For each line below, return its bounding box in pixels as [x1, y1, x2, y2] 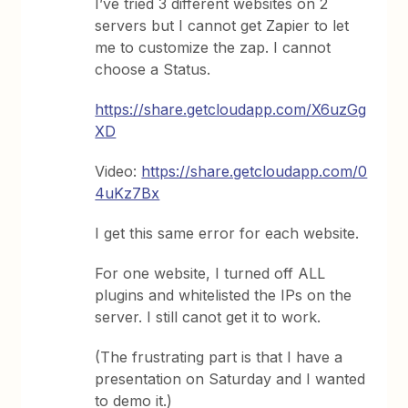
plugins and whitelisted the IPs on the [95, 286, 352, 304]
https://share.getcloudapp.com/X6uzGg [95, 100, 367, 118]
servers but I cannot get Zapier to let [95, 16, 350, 35]
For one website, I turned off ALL [95, 264, 326, 282]
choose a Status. [95, 60, 216, 78]
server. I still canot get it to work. [95, 308, 321, 326]
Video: [95, 162, 142, 180]
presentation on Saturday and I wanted [95, 370, 366, 388]
